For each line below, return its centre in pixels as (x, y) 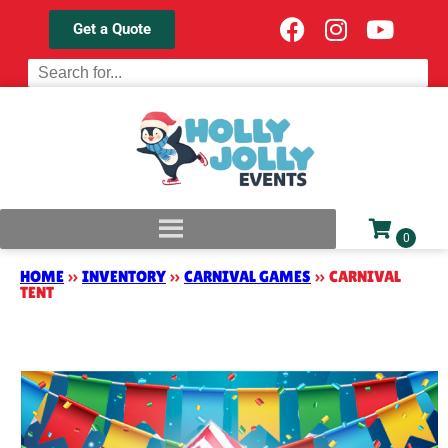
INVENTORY (124, 277)
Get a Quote (112, 29)
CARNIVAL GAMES (247, 277)
